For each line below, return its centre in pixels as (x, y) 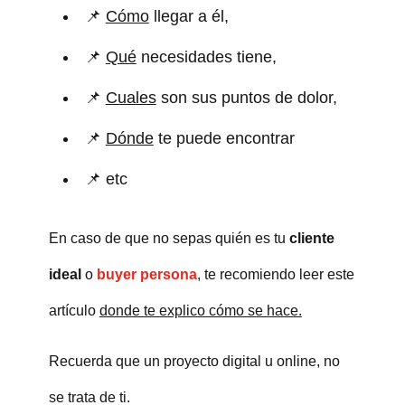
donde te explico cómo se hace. (200, 310)
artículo (74, 310)
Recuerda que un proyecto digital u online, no (194, 361)
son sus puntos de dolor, (246, 97)
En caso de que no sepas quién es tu (169, 238)
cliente (311, 238)
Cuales (131, 97)
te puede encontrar (224, 138)
